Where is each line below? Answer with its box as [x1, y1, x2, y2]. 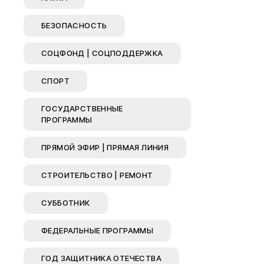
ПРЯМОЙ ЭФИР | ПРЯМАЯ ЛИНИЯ [41, 143, 169, 152]
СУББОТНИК [41, 198, 90, 207]
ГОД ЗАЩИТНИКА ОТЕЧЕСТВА [41, 253, 161, 263]
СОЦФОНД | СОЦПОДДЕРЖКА [41, 48, 163, 58]
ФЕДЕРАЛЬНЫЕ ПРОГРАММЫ [41, 226, 154, 235]
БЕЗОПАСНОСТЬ [41, 21, 107, 30]
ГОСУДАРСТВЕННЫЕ [41, 104, 123, 113]
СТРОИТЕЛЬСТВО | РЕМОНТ [41, 170, 153, 180]
